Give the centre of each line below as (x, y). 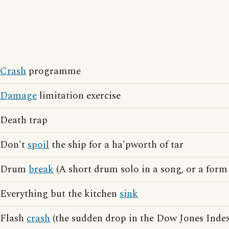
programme (53, 71)
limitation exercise (79, 96)
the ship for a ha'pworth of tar (116, 145)
